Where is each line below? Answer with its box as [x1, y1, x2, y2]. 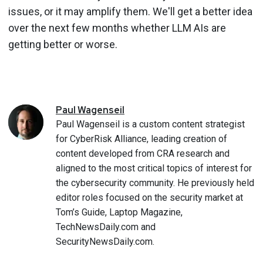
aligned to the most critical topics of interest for [56, 162, 252, 174]
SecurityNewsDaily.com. [56, 235, 154, 247]
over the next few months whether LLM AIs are [8, 21, 226, 34]
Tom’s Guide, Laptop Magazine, [56, 206, 183, 218]
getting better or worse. [8, 38, 117, 50]
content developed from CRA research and [56, 147, 230, 159]
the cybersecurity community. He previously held [56, 177, 254, 188]
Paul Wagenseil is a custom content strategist [56, 118, 245, 130]
